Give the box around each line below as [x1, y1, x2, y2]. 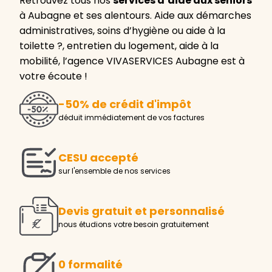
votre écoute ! [19, 69, 87, 83]
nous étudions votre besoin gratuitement [58, 219, 209, 230]
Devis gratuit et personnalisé [58, 203, 225, 219]
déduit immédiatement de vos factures [58, 112, 205, 123]
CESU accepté [58, 150, 138, 166]
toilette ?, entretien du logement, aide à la [19, 38, 219, 53]
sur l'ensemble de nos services [58, 166, 171, 177]
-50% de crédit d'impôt [58, 97, 191, 112]
